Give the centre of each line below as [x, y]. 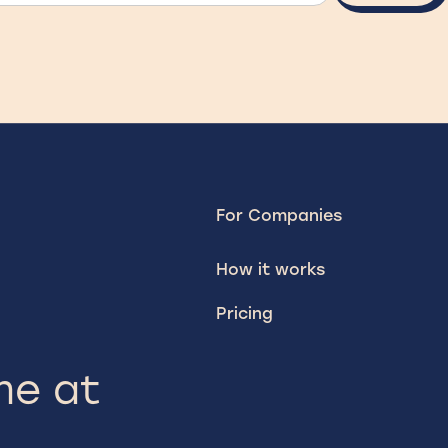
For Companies [279, 216]
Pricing [244, 314]
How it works [270, 270]
